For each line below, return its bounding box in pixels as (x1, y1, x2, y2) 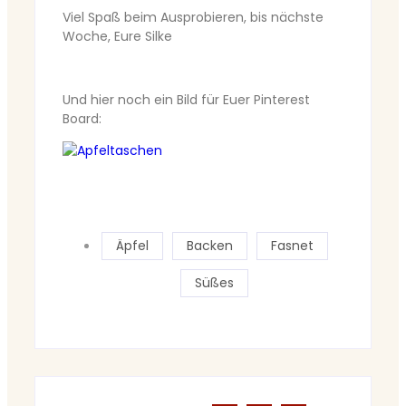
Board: (63, 110, 101, 129)
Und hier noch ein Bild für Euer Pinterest (63, 91, 310, 110)
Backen (186, 237, 233, 256)
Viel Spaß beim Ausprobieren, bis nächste (63, 8, 324, 27)
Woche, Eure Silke (63, 27, 172, 46)
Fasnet (270, 237, 314, 256)
